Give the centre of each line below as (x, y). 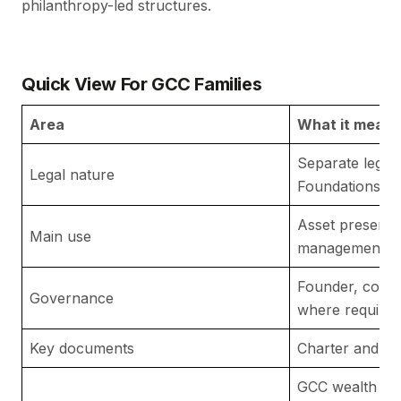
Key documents (82, 349)
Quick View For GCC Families (142, 85)
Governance (72, 299)
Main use (60, 237)
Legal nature (72, 175)
